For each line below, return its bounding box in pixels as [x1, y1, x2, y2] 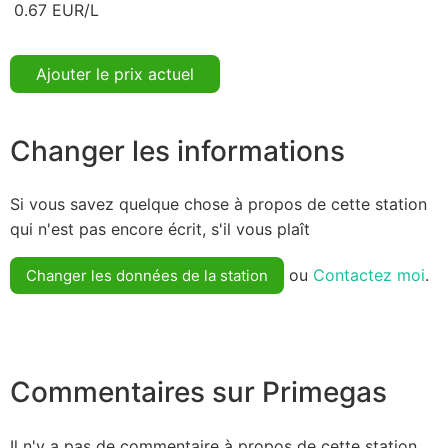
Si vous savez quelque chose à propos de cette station [10, 194, 427, 215]
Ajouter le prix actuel [36, 63, 194, 84]
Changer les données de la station [26, 266, 268, 286]
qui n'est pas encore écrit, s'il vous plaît [10, 219, 310, 240]
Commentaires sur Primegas [10, 375, 387, 410]
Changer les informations [10, 133, 345, 168]
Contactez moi [313, 265, 425, 286]
